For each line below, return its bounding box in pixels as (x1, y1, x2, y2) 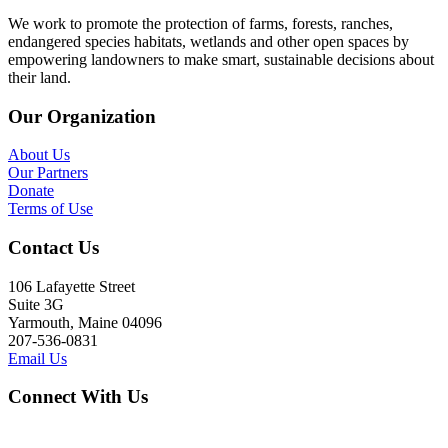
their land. (8, 68, 71, 86)
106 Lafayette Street (8, 277, 135, 295)
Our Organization (8, 105, 156, 127)
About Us (8, 146, 70, 164)
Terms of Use (8, 200, 93, 218)
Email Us (8, 349, 67, 367)
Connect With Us (8, 386, 148, 408)
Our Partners (8, 164, 88, 182)
